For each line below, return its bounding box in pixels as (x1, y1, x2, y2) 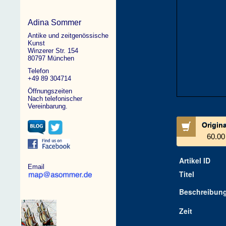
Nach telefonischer (28, 95, 83, 102)
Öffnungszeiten (28, 87, 73, 95)
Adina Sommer (28, 18, 82, 27)
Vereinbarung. (28, 102, 68, 110)
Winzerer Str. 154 (28, 47, 79, 54)
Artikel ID (179, 155, 210, 165)
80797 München (28, 54, 75, 62)
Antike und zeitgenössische (28, 32, 109, 39)
